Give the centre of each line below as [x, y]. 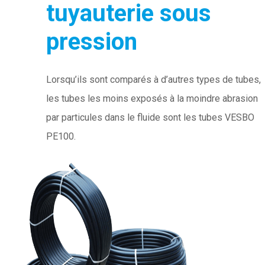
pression [92, 42]
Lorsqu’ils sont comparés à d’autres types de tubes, [153, 80]
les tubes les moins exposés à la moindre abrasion [152, 99]
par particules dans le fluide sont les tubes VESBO [150, 118]
